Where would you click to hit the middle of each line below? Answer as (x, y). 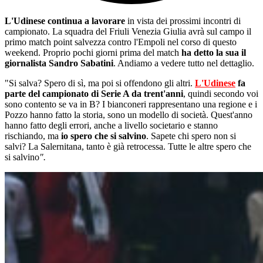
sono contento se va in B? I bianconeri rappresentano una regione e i (131, 104)
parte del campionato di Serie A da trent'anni (94, 94)
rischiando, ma (33, 136)
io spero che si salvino (104, 136)
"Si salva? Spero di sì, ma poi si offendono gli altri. (100, 83)
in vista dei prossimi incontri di (183, 21)
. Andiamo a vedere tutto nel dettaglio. (184, 63)
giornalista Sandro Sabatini (59, 63)
